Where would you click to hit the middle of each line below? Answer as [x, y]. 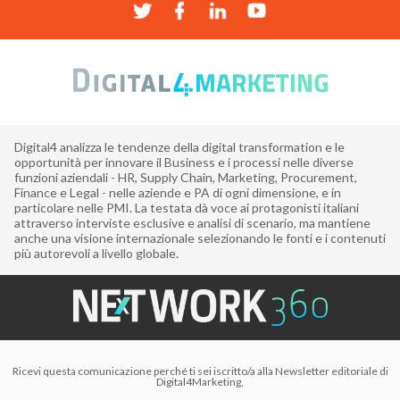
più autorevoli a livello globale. [96, 253]
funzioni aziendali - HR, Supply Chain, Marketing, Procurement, [186, 177]
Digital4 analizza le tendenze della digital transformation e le [179, 147]
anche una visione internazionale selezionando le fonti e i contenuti [200, 238]
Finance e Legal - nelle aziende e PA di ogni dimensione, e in [178, 192]
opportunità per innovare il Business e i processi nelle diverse [184, 162]
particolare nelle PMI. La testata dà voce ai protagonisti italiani [187, 208]
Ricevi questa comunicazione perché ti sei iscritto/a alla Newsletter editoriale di [200, 371]
